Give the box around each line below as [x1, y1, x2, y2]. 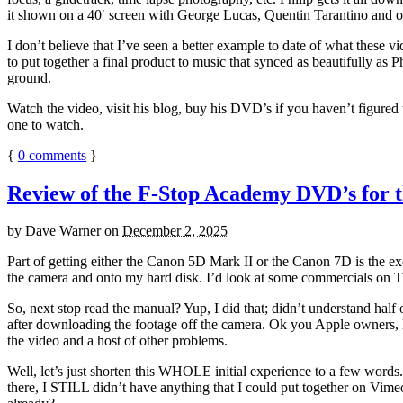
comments [25, 147, 86, 163]
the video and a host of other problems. [7, 333, 228, 349]
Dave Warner [25, 223, 101, 239]
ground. [7, 69, 51, 85]
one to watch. [7, 116, 84, 132]
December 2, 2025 [122, 223, 228, 239]
